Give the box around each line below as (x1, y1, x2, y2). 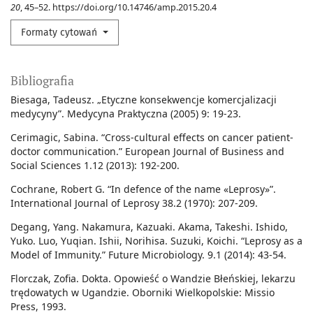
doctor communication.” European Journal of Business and (10, 145, 284, 159)
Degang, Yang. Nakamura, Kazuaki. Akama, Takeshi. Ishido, (10, 220, 288, 234)
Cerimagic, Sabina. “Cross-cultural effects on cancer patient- (10, 131, 293, 145)
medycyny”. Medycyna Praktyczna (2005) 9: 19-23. (10, 107, 241, 121)
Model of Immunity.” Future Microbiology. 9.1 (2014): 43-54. (10, 248, 286, 262)
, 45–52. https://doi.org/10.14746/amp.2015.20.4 (20, 1, 217, 14)
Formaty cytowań (21, 27, 100, 39)
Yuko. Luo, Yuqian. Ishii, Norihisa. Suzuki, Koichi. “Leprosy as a (10, 234, 303, 248)
